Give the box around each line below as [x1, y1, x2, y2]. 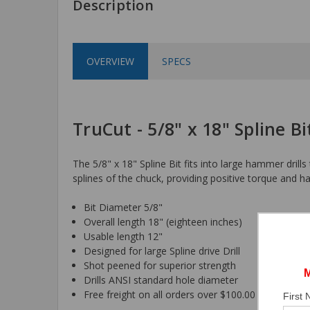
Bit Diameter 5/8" [84, 200, 163, 214]
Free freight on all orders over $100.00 [84, 287, 256, 301]
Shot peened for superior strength [84, 258, 237, 272]
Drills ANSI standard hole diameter [84, 273, 239, 286]
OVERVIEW [86, 54, 134, 68]
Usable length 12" [84, 229, 163, 243]
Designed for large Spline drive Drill [84, 244, 241, 257]
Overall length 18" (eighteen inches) [84, 215, 243, 228]
